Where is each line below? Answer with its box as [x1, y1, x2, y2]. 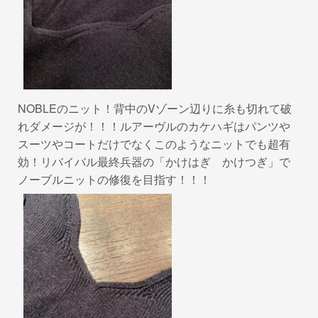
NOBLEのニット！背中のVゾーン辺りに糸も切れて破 [18, 100, 292, 117]
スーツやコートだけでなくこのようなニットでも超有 [18, 136, 290, 153]
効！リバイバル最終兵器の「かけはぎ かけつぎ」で [18, 153, 290, 170]
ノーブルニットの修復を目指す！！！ [18, 171, 211, 188]
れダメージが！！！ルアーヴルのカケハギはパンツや [18, 118, 290, 135]
